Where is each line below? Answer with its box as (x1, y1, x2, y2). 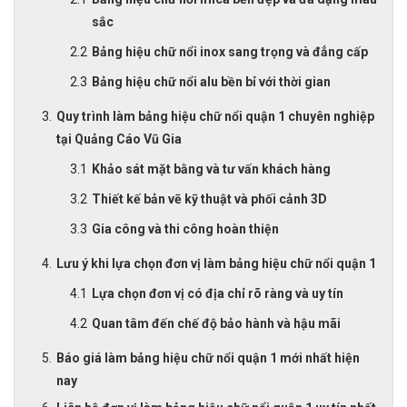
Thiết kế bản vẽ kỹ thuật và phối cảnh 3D (92, 192, 327, 206)
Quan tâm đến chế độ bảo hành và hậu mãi (92, 316, 341, 331)
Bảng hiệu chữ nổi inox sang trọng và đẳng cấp (92, 45, 368, 59)
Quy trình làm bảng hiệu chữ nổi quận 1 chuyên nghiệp (56, 109, 374, 124)
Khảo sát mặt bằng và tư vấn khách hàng (92, 162, 331, 176)
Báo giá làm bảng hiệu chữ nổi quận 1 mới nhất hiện (56, 351, 360, 365)
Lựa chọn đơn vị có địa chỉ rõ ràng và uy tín (92, 286, 343, 301)
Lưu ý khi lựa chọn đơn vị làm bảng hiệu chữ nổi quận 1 (56, 256, 376, 271)
